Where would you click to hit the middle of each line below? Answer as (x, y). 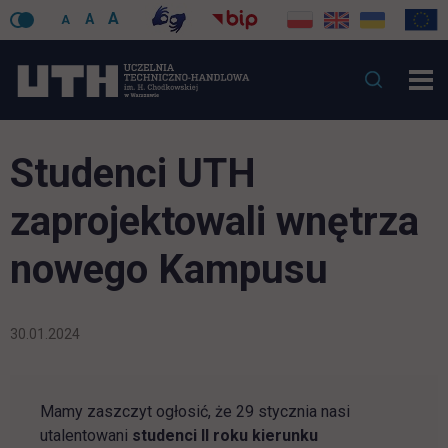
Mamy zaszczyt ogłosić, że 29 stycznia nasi (195, 411)
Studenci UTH (133, 173)
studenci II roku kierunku (225, 435)
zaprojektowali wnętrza (214, 221)
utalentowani (86, 435)
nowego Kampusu (169, 269)
